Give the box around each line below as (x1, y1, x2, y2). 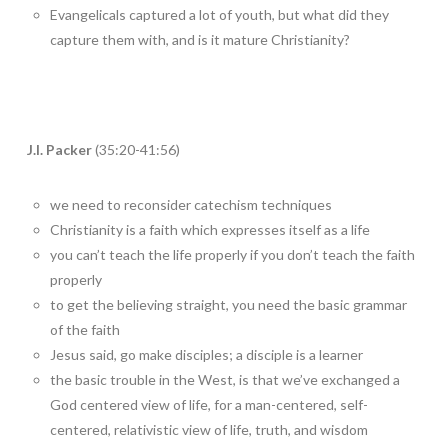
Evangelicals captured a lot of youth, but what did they (50, 6, 390, 24)
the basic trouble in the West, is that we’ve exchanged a (50, 371, 401, 389)
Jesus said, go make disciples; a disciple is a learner (50, 346, 364, 364)
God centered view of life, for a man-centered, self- (50, 396, 369, 414)
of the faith (50, 321, 121, 339)
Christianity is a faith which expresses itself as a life (50, 221, 371, 239)
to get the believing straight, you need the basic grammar (50, 296, 408, 314)
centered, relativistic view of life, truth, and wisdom (50, 421, 369, 439)
